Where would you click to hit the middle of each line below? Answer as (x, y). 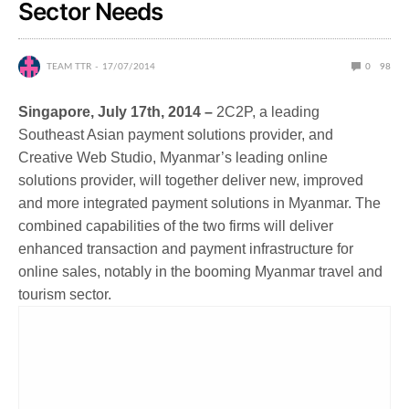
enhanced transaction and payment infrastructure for (186, 248)
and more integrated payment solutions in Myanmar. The (199, 203)
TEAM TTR (69, 66)
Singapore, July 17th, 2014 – (117, 111)
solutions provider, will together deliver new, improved (191, 180)
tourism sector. (65, 294)
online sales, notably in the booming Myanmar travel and (200, 271)
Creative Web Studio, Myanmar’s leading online (173, 157)
